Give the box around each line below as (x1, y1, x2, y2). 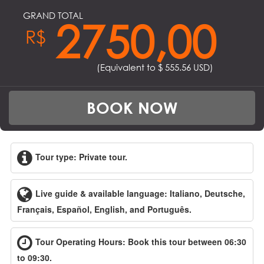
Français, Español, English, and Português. (17, 203, 192, 216)
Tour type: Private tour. (35, 151, 127, 163)
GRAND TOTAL (23, 9, 84, 22)
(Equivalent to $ (97, 61, 166, 74)
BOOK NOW (87, 98, 177, 118)
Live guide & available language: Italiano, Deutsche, (35, 187, 245, 200)
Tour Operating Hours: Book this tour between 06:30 (35, 236, 246, 248)
